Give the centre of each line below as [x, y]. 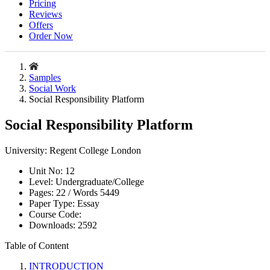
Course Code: [55, 214]
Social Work [52, 89]
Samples [45, 78]
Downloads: [53, 225]
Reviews [46, 14]
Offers [41, 25]
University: [27, 150]
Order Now [51, 36]
